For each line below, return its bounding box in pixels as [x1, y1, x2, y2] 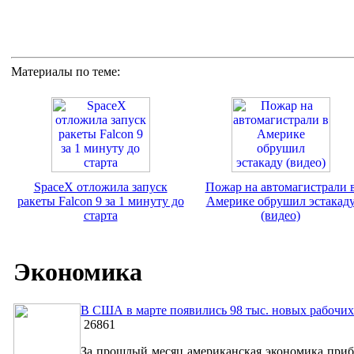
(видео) [261, 208, 300, 222]
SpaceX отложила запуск [33, 179, 168, 194]
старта [83, 208, 118, 222]
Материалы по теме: [11, 64, 120, 78]
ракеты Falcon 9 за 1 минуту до [17, 194, 184, 208]
